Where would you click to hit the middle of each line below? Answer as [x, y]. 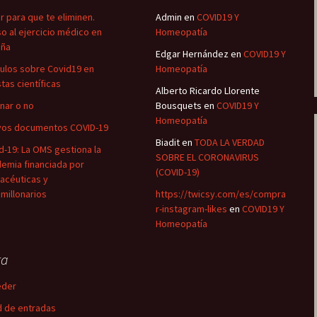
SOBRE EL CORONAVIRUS [207, 157]
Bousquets [179, 105]
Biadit [168, 142]
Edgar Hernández [192, 54]
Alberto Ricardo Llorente [208, 91]
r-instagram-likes [191, 209]
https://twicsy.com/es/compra [221, 194]
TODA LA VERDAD [230, 142]
